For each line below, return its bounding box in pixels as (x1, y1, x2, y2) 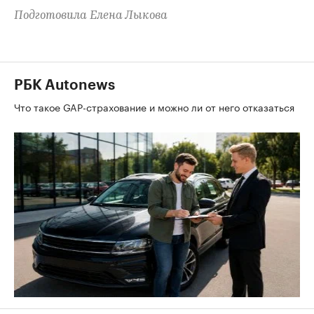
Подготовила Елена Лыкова (14, 9, 168, 22)
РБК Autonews (14, 78, 115, 93)
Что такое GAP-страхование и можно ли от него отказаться (14, 98, 297, 114)
